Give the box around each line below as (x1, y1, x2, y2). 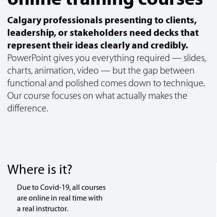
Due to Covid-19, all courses (17, 183, 106, 192)
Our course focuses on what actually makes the (7, 90, 187, 101)
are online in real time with (17, 193, 103, 202)
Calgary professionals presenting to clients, (7, 14, 197, 26)
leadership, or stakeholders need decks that (7, 27, 199, 38)
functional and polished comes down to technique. (7, 77, 205, 89)
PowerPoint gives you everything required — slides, (7, 52, 206, 63)
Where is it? (7, 161, 72, 177)
